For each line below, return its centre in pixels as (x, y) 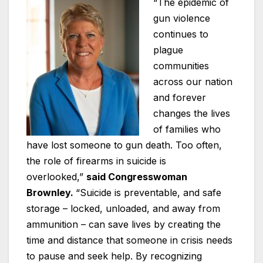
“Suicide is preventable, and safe (149, 193)
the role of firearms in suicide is (96, 161)
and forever (180, 98)
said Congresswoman (137, 177)
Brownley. (51, 193)
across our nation (193, 82)
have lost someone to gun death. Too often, (124, 145)
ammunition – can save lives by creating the (124, 225)
